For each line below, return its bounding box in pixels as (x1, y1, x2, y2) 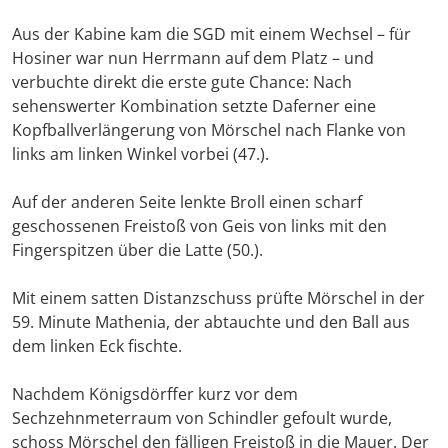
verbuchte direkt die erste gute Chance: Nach (12, 71, 352, 94)
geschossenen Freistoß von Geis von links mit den (12, 215, 387, 238)
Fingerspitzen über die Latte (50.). (12, 239, 263, 262)
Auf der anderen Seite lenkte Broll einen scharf (12, 191, 362, 214)
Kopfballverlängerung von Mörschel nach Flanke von (12, 119, 406, 142)
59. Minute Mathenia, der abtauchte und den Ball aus (12, 311, 410, 334)
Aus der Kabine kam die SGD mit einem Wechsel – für (12, 23, 411, 46)
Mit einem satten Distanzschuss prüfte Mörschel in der (12, 287, 425, 310)
